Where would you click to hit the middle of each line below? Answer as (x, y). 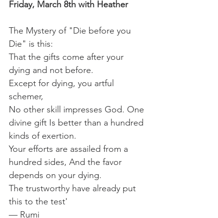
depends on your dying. (55, 175)
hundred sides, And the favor (66, 162)
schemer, (26, 96)
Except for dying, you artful (63, 83)
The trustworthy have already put (73, 188)
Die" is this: (31, 44)
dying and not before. (51, 70)
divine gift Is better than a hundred (77, 122)
